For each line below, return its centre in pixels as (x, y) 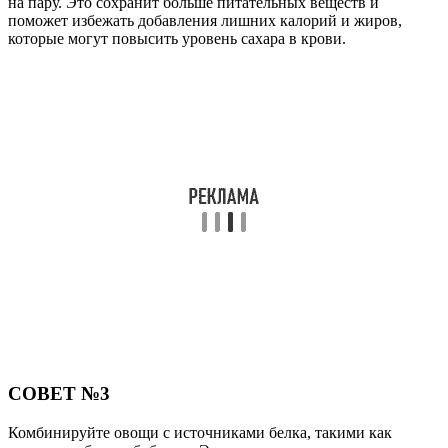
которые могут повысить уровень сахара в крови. (177, 39)
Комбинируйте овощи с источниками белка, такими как (200, 432)
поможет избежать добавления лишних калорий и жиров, (205, 21)
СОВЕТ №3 (59, 394)
